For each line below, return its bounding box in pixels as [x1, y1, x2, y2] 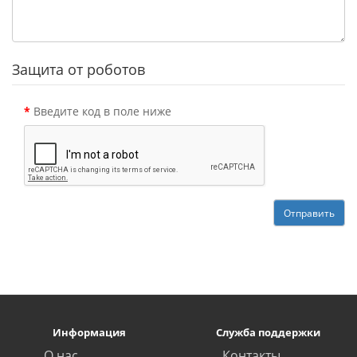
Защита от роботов [12, 60, 145, 79]
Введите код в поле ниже [33, 104, 171, 119]
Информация [53, 325, 126, 339]
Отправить [284, 206, 335, 220]
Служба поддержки [215, 325, 320, 339]
